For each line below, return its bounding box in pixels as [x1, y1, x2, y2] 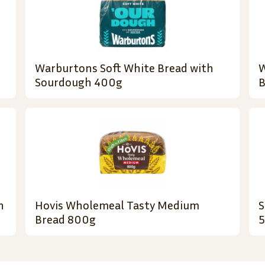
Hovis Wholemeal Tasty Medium [35, 198, 200, 212]
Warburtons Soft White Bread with [35, 60, 214, 75]
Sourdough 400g [35, 75, 123, 89]
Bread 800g [35, 212, 96, 227]
